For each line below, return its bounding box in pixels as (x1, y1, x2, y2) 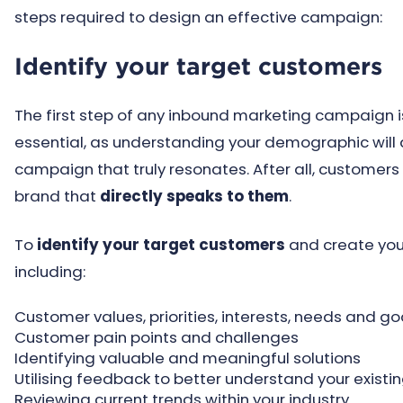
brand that (14, 185, 100, 207)
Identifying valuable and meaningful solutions (14, 347, 361, 369)
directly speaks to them (100, 185, 289, 207)
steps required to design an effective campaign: (14, 6, 382, 28)
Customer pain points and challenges (14, 327, 299, 348)
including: (14, 261, 85, 282)
